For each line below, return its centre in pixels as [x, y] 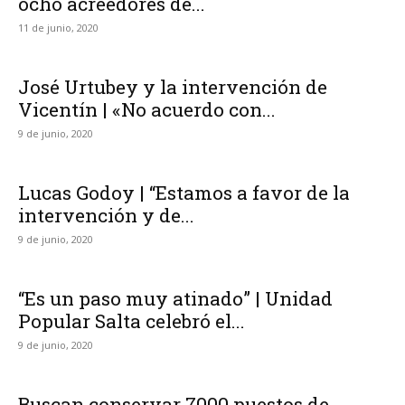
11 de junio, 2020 [58, 28]
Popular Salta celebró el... [132, 321]
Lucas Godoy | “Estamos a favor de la [184, 193]
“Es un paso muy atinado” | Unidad [175, 298]
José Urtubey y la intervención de [173, 87]
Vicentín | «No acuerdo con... [147, 109]
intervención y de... [106, 215]
